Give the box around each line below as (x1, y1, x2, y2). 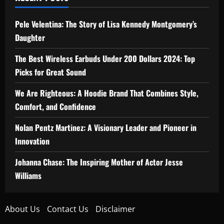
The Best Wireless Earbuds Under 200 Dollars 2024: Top (15, 52, 195, 64)
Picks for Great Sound (15, 65, 86, 78)
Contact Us (47, 203, 88, 214)
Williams (15, 169, 41, 181)
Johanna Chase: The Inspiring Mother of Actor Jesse (15, 155, 183, 168)
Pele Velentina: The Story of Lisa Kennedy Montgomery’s (15, 17, 197, 30)
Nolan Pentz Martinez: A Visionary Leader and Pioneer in (15, 121, 196, 133)
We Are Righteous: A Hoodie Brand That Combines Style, (15, 86, 198, 99)
